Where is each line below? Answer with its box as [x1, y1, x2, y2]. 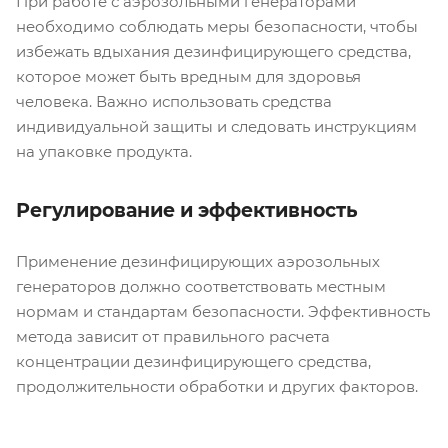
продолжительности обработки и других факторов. [16, 376, 418, 396]
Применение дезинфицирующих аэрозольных [16, 251, 380, 271]
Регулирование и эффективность [16, 198, 358, 222]
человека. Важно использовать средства [16, 91, 332, 111]
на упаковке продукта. [16, 141, 192, 161]
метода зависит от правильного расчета [16, 326, 330, 346]
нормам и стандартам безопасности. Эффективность [16, 301, 430, 321]
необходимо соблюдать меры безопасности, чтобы [16, 16, 418, 36]
